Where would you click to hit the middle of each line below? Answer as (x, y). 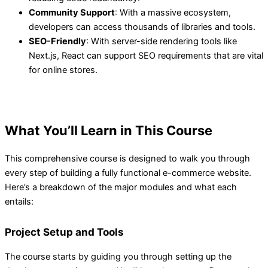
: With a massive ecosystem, (173, 12)
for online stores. (63, 70)
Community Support (72, 12)
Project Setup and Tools (64, 232)
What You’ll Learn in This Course (109, 131)
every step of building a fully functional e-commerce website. (128, 173)
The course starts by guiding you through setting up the (118, 257)
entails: (19, 201)
